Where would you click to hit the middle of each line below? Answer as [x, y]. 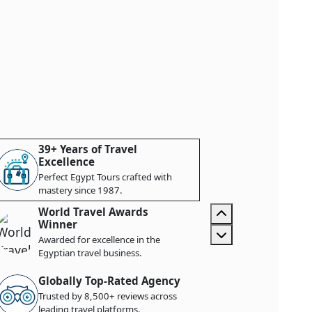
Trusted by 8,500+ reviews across [108, 296]
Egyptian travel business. [90, 253]
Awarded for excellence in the [99, 240]
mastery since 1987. [80, 190]
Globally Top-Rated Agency [109, 281]
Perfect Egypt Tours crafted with [105, 177]
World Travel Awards [93, 212]
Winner [58, 224]
